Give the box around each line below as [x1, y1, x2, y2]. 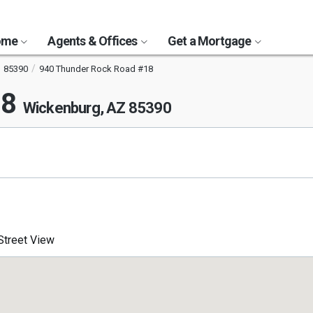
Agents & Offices [48, 34, 140, 48]
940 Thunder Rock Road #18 [39, 64, 153, 74]
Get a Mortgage [167, 34, 254, 48]
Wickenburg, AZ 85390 [22, 99, 171, 117]
